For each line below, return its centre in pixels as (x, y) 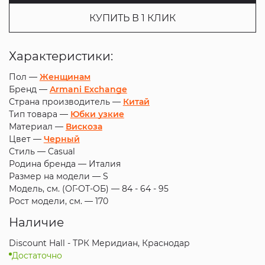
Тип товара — (39, 114)
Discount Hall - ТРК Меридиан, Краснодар (99, 243)
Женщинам (65, 77)
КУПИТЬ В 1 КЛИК (132, 18)
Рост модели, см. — (52, 201)
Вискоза (84, 127)
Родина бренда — (49, 164)
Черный (62, 139)
